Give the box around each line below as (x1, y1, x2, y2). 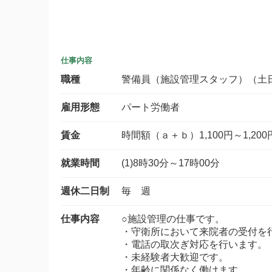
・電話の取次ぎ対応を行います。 (121, 239, 267, 250)
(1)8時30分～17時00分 (121, 158, 220, 168)
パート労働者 (121, 102, 180, 112)
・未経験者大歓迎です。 (121, 252, 228, 262)
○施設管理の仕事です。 (121, 214, 225, 224)
